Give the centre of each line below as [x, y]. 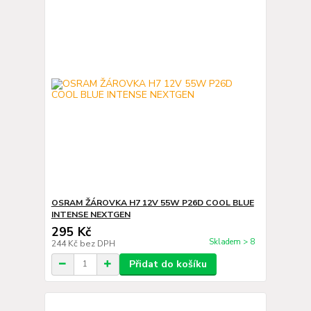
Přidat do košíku [168, 264]
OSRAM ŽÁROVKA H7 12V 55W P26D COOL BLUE [152, 202]
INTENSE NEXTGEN [91, 214]
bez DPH [97, 243]
